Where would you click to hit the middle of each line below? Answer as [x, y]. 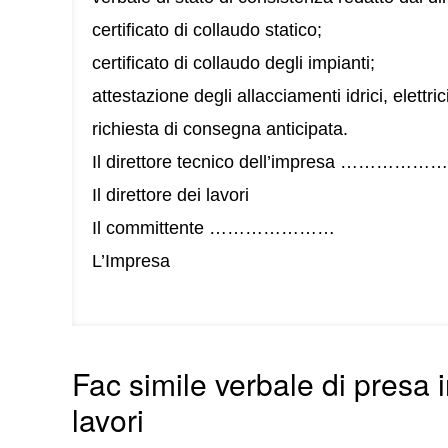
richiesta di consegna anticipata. [220, 129]
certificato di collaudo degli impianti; [233, 63]
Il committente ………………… [213, 228]
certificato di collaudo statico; [207, 30]
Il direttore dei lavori [170, 195]
